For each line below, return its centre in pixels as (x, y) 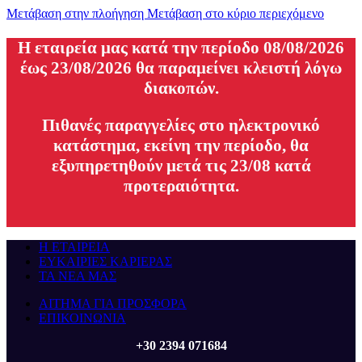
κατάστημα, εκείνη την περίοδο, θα (181, 145)
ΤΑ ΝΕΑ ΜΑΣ (78, 276)
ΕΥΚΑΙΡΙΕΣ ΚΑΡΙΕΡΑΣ (105, 261)
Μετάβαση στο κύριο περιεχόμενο (236, 13)
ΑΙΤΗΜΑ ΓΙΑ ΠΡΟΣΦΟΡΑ (113, 303)
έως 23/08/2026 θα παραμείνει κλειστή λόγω (181, 68)
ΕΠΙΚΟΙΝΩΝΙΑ (82, 318)
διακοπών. (181, 88)
